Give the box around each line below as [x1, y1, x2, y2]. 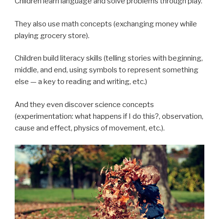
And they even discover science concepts [15, 100, 154, 109]
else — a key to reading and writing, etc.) [15, 77, 147, 87]
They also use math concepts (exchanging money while [15, 19, 197, 28]
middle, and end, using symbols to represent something [15, 66, 198, 75]
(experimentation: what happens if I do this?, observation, [15, 111, 203, 121]
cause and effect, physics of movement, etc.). [15, 123, 165, 132]
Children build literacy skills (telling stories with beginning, [15, 54, 203, 63]
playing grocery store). [15, 31, 89, 40]
